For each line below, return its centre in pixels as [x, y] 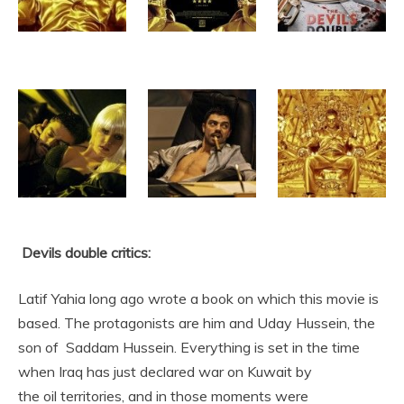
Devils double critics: [84, 252]
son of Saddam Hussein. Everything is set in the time [189, 347]
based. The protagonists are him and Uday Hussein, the [197, 323]
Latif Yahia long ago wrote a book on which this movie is [198, 298]
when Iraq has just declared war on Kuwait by [165, 372]
